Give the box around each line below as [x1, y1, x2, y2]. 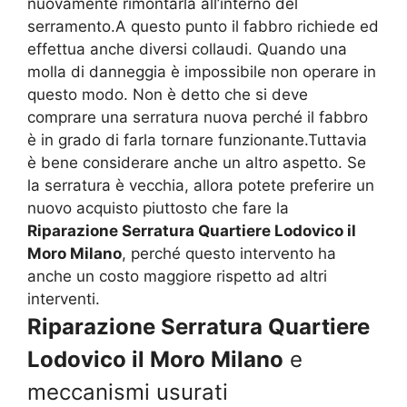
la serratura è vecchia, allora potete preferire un [27, 176, 374, 195]
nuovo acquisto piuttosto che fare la [27, 199, 289, 218]
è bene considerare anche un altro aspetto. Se [27, 154, 366, 173]
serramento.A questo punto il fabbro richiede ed [27, 17, 379, 36]
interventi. [27, 290, 100, 309]
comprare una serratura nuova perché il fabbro [27, 108, 368, 127]
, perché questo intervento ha [122, 244, 336, 263]
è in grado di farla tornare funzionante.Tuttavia [27, 131, 367, 150]
